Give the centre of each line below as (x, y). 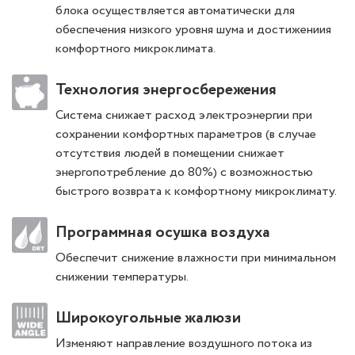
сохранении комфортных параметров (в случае (186, 135)
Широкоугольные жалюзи (148, 319)
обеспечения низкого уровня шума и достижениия (193, 30)
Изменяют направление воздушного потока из (184, 344)
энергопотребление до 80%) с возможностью (184, 173)
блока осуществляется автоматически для (175, 11)
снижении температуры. (122, 277)
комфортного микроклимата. (136, 49)
